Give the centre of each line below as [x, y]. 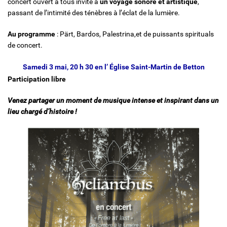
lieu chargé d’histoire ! [42, 111]
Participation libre [37, 79]
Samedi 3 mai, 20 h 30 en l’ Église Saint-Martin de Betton [113, 67]
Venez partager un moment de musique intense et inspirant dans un [113, 100]
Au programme [31, 34]
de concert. [25, 45]
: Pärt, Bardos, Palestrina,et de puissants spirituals [135, 34]
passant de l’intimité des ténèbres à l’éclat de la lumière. [94, 13]
